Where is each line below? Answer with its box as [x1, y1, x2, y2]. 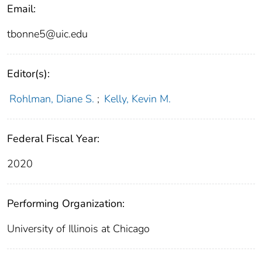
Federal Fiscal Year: [7, 132, 99, 146]
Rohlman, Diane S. [9, 92, 94, 106]
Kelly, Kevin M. [104, 92, 171, 106]
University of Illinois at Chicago [7, 222, 150, 236]
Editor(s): [7, 67, 50, 81]
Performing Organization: [7, 196, 125, 211]
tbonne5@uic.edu [7, 27, 88, 42]
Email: [7, 2, 36, 16]
